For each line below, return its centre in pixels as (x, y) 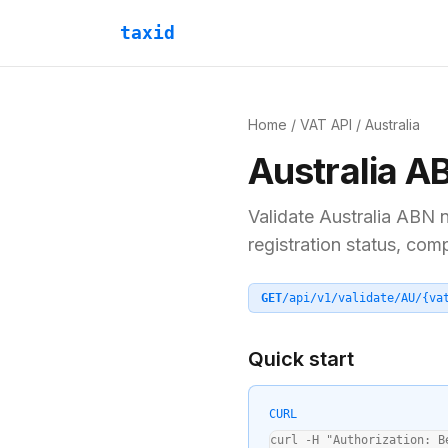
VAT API (326, 124)
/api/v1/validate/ (341, 298)
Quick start (301, 359)
